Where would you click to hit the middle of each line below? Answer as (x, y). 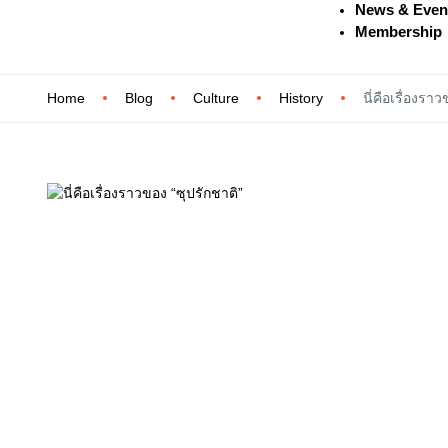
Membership (399, 31)
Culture (216, 97)
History (301, 97)
